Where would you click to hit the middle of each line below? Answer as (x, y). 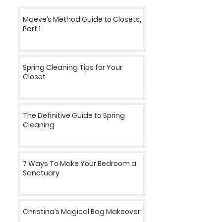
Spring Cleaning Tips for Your (73, 68)
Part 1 (32, 29)
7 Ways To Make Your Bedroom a (80, 164)
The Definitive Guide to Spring (74, 116)
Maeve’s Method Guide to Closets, (82, 20)
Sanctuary (41, 173)
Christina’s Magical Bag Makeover (82, 212)
